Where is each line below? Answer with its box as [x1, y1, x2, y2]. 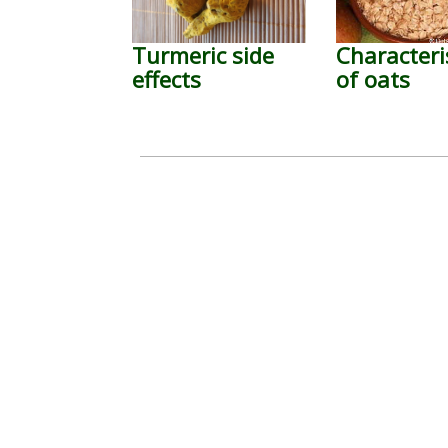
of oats [336, 64, 411, 94]
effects [132, 64, 201, 94]
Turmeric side [132, 40, 274, 70]
